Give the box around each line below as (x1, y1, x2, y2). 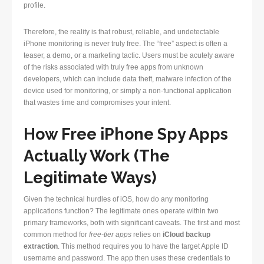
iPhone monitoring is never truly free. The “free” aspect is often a (24, 39, 227, 48)
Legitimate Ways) (24, 169, 157, 187)
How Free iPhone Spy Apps (24, 125, 228, 144)
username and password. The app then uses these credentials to (24, 254, 230, 263)
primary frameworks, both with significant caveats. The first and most (24, 219, 240, 227)
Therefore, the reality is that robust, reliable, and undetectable (24, 28, 219, 37)
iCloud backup (163, 230, 210, 239)
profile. (24, 1, 45, 10)
